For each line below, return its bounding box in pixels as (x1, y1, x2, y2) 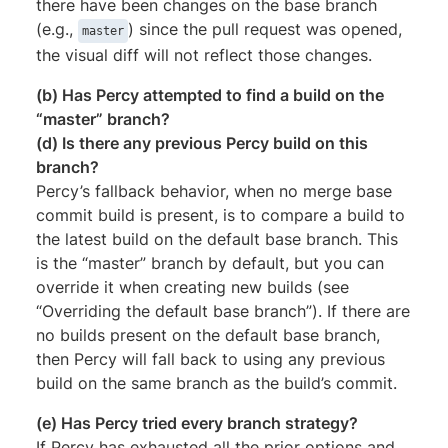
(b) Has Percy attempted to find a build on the (36, 85, 384, 106)
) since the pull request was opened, (128, 19, 402, 40)
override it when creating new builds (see (36, 277, 349, 298)
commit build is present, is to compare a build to (36, 205, 405, 226)
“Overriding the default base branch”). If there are (36, 301, 410, 322)
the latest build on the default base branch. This (36, 229, 398, 250)
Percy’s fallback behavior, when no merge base (36, 181, 392, 202)
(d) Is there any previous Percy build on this (36, 133, 368, 154)
